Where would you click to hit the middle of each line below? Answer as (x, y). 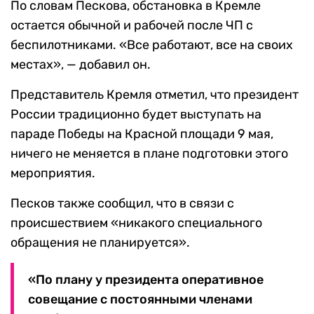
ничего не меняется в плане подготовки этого (149, 154)
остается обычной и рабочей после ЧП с (132, 26)
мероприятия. (53, 173)
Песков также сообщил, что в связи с (122, 204)
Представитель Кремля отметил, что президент (155, 95)
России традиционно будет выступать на (136, 115)
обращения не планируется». (100, 243)
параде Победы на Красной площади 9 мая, (142, 134)
